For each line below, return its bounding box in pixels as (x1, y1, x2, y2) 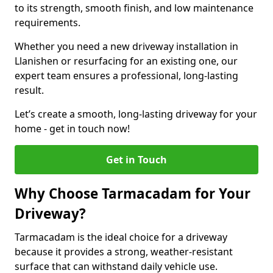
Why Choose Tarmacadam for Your (15, 184, 250, 203)
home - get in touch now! (15, 122, 130, 135)
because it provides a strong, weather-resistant (15, 245, 233, 258)
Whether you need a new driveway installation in (15, 40, 238, 53)
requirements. (15, 16, 83, 29)
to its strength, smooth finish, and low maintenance (15, 1, 253, 15)
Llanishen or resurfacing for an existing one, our (15, 54, 238, 68)
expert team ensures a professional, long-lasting (15, 69, 238, 82)
